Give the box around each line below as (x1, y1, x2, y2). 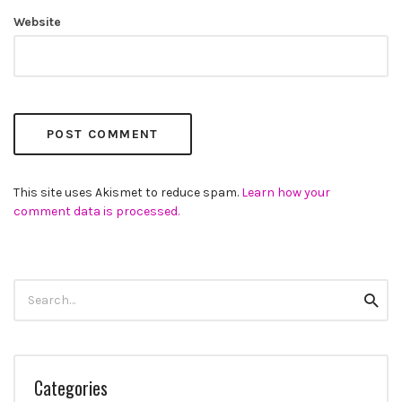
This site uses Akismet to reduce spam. (13, 185, 241, 201)
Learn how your (241, 185, 330, 201)
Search (13, 280, 55, 296)
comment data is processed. (13, 204, 179, 220)
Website (13, 14, 61, 31)
